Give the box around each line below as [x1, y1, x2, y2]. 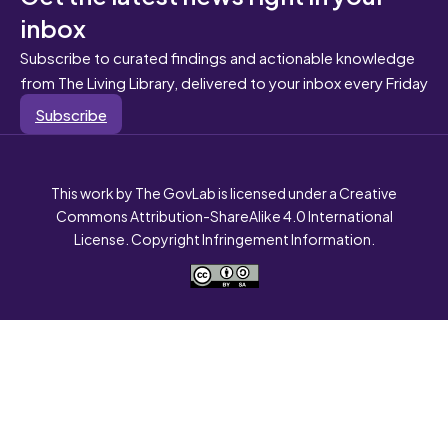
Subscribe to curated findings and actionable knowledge [20, 43, 415, 69]
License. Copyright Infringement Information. [73, 226, 375, 250]
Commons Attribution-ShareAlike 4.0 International [55, 203, 393, 227]
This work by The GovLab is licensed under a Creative [51, 180, 397, 204]
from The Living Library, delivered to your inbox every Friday [20, 68, 428, 94]
